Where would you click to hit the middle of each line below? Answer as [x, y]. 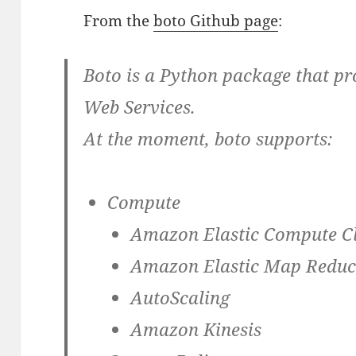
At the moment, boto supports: [208, 139]
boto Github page [216, 21]
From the [119, 21]
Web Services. [140, 107]
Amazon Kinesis [196, 329]
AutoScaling [180, 298]
